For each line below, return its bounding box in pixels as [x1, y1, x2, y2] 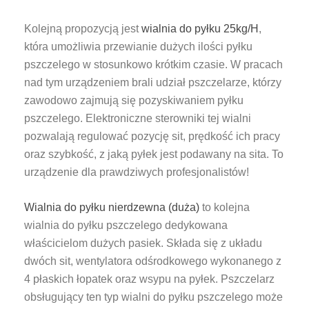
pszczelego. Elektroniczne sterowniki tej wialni [24, 112, 251, 124]
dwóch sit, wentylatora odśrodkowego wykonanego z [24, 255, 281, 267]
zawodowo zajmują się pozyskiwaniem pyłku [24, 94, 243, 106]
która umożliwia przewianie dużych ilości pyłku [24, 40, 252, 52]
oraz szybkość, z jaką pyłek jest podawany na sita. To [24, 148, 283, 160]
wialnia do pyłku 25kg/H [141, 22, 259, 34]
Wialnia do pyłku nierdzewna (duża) [24, 201, 199, 213]
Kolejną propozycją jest [24, 22, 141, 34]
